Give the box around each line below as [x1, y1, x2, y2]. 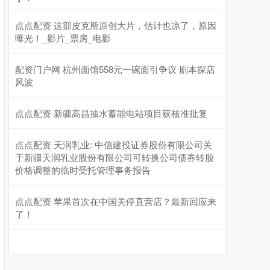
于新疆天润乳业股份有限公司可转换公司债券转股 [15, 151, 214, 163]
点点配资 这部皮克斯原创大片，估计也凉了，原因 [15, 19, 216, 31]
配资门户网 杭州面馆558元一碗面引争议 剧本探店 [15, 63, 215, 75]
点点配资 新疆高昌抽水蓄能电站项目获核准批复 [15, 107, 207, 119]
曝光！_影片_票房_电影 [15, 31, 111, 44]
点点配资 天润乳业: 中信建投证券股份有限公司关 [15, 138, 212, 151]
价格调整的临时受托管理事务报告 [15, 163, 151, 176]
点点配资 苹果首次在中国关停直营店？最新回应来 [15, 195, 216, 207]
